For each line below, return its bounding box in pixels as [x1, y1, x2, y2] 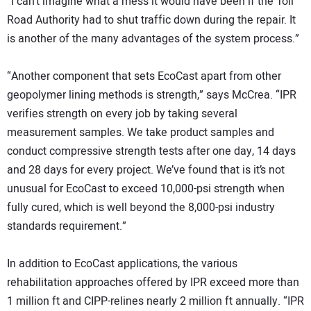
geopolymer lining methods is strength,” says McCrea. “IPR [7, 87, 296, 104]
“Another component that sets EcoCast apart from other [7, 68, 281, 85]
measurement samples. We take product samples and [7, 124, 274, 142]
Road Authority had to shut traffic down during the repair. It [7, 12, 296, 29]
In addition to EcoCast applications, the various [7, 255, 237, 273]
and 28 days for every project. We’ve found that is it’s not [7, 162, 285, 179]
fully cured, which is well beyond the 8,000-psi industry [7, 199, 275, 217]
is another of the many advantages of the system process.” [7, 31, 299, 48]
